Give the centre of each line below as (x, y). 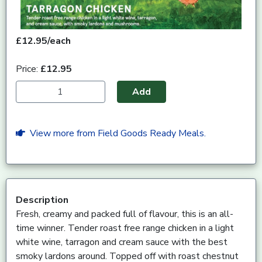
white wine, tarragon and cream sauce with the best (122, 242)
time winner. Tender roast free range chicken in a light (125, 228)
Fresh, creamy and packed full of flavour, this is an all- (125, 214)
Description (42, 200)
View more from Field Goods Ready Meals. (116, 134)
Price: (28, 69)
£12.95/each (43, 41)
